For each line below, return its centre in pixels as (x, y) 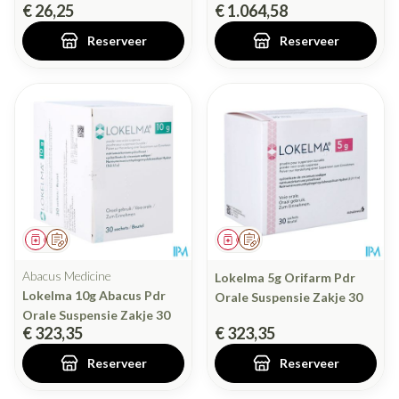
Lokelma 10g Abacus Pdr (94, 296)
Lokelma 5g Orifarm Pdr (285, 278)
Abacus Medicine (67, 276)
